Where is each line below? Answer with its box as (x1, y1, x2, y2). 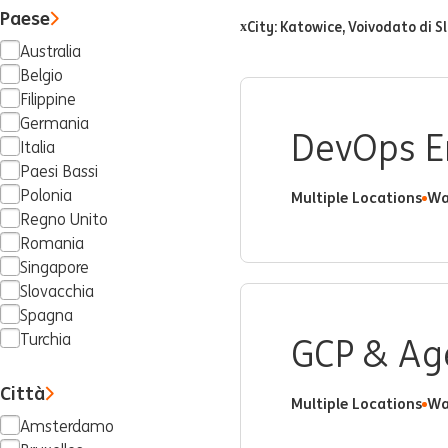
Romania (20, 234, 84, 253)
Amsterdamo (20, 417, 114, 436)
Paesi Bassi (20, 162, 98, 181)
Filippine (20, 90, 76, 109)
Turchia (20, 330, 71, 349)
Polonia (20, 186, 72, 205)
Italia (20, 138, 55, 157)
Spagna (20, 306, 73, 325)
